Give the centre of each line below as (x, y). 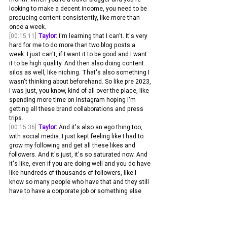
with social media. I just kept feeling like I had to (77, 136)
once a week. (28, 27)
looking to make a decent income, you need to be (79, 9)
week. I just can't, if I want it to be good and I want (79, 54)
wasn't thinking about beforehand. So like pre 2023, (81, 82)
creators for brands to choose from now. (65, 218)
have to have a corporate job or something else (76, 191)
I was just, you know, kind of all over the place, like (80, 91)
